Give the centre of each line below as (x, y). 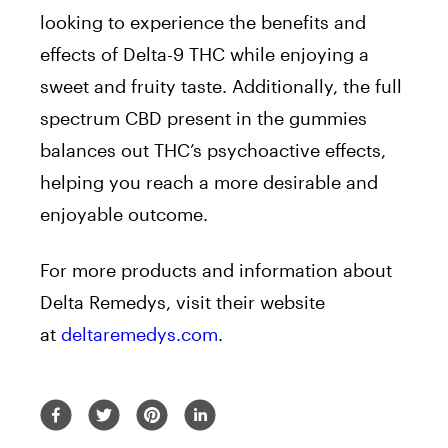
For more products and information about (216, 270)
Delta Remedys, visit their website (182, 302)
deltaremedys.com (139, 334)
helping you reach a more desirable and (209, 182)
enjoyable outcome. (124, 214)
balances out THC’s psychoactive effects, (213, 150)
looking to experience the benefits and (203, 22)
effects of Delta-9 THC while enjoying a (204, 54)
